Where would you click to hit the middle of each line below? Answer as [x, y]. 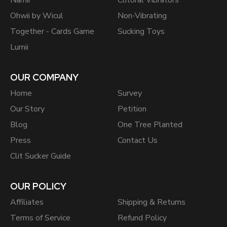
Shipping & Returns [152, 202]
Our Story [27, 109]
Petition [132, 109]
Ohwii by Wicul [37, 16]
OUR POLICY [38, 186]
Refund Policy [142, 218]
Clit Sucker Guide [41, 156]
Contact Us [138, 141]
